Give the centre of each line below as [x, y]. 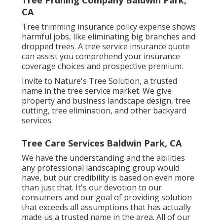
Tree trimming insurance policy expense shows [109, 26]
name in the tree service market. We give [97, 91]
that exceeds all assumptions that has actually [106, 207]
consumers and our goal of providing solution [107, 197]
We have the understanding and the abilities [103, 158]
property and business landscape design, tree [106, 100]
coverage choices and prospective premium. [102, 66]
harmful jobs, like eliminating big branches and [109, 36]
